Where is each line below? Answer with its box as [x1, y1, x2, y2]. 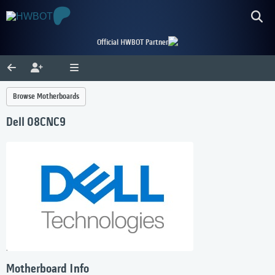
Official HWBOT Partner [97, 38, 168, 47]
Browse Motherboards [13, 92, 79, 101]
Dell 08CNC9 [6, 116, 66, 130]
